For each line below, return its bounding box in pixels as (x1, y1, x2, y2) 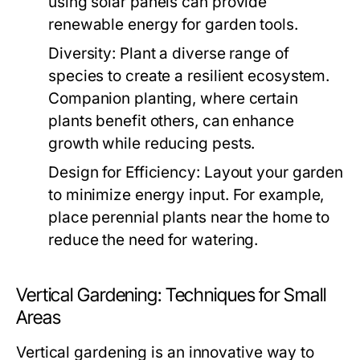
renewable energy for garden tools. (48, 15, 298, 34)
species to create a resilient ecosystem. (48, 67, 330, 85)
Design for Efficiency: (48, 163, 200, 182)
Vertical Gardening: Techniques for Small (16, 284, 326, 306)
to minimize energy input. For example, (48, 186, 325, 204)
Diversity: (48, 44, 117, 63)
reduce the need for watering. (48, 231, 259, 249)
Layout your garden (199, 163, 344, 182)
